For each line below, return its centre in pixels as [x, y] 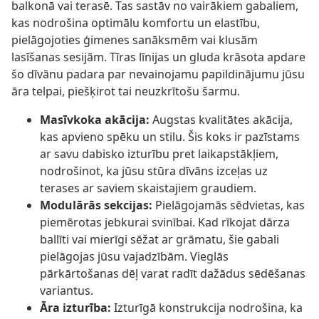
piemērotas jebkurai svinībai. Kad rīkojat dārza [165, 223]
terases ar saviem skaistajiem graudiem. [148, 188]
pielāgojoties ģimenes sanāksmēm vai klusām [135, 40]
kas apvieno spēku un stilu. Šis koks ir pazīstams [170, 137]
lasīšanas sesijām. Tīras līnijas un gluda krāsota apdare [158, 57]
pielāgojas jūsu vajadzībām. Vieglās [134, 257]
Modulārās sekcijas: [96, 205]
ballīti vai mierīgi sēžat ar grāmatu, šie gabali [159, 240]
